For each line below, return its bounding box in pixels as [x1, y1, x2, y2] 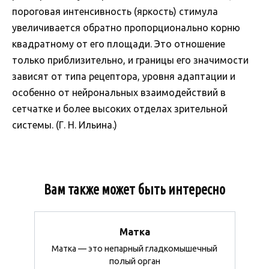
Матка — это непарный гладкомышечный [52, 243, 217, 253]
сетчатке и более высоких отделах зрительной [12, 103, 228, 115]
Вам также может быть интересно [44, 182, 225, 198]
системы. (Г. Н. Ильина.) [12, 119, 117, 131]
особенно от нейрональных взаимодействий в [12, 87, 226, 98]
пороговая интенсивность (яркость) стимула [12, 6, 218, 17]
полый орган [109, 256, 160, 266]
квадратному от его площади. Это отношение [12, 38, 225, 50]
